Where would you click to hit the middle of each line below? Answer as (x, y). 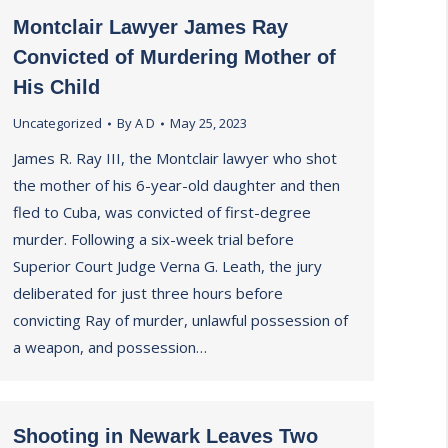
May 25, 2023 (208, 123)
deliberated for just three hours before (148, 293)
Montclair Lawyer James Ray (150, 27)
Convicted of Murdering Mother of (174, 57)
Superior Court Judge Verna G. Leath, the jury (167, 266)
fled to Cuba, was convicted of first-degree (162, 212)
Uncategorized (57, 123)
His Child (56, 87)
